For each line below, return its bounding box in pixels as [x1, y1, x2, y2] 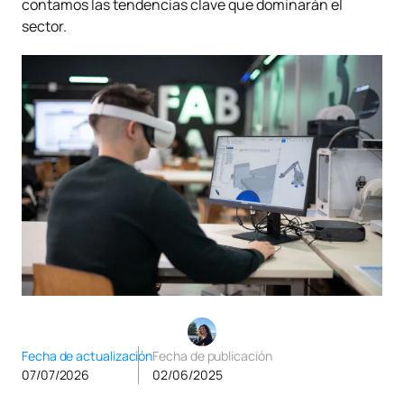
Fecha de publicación [152, 346, 272, 364]
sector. [22, 16, 67, 36]
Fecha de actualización [22, 346, 153, 364]
